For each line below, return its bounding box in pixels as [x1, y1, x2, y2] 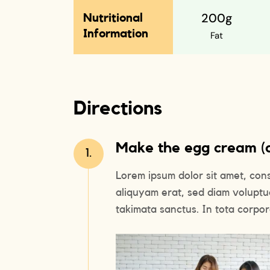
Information [83, 28, 148, 40]
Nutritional [83, 12, 143, 24]
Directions [74, 99, 162, 118]
